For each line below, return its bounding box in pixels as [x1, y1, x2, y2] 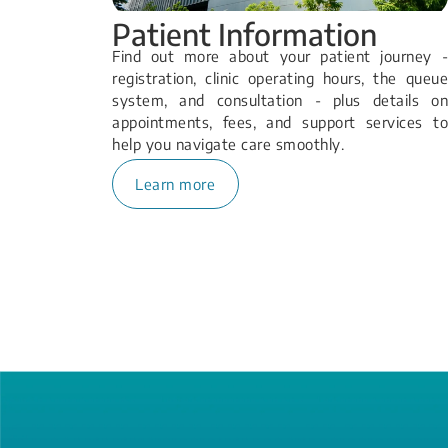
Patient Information [112, 14, 377, 53]
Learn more [135, 174, 216, 193]
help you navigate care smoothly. [112, 134, 344, 153]
